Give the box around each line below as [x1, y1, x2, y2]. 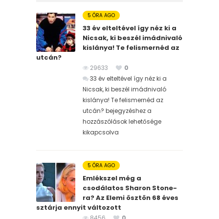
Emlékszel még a [83, 173, 141, 183]
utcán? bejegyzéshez [83, 106, 146, 115]
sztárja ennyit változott [36, 202, 121, 212]
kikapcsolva [83, 128, 119, 136]
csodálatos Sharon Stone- [83, 183, 177, 193]
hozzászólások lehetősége [83, 117, 161, 126]
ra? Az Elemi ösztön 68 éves [83, 193, 178, 202]
